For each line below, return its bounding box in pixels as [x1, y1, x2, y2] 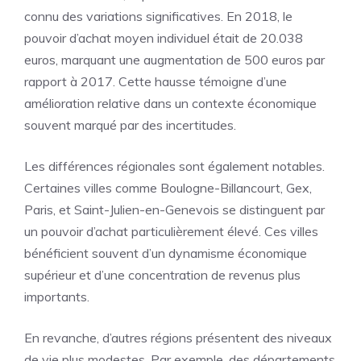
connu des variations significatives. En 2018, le [24, 8, 293, 24]
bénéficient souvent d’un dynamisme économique [24, 245, 307, 261]
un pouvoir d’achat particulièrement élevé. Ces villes [24, 223, 318, 239]
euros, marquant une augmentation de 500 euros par [24, 52, 325, 68]
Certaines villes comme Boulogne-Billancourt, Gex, [24, 180, 312, 196]
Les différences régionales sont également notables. [24, 158, 325, 174]
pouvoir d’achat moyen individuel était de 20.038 [24, 30, 303, 46]
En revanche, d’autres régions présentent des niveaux [24, 330, 332, 346]
